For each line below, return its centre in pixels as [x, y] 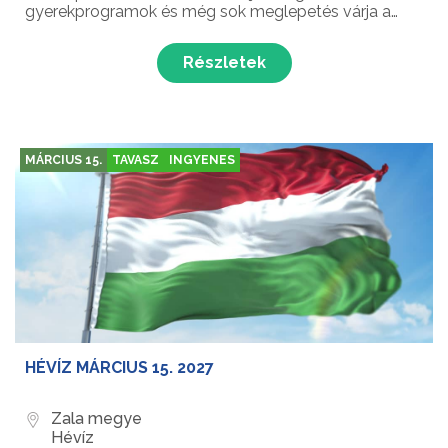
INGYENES [202, 160]
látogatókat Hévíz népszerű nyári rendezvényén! [204, 31]
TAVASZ [135, 160]
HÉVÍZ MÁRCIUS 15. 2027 [119, 368]
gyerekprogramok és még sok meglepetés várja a [208, 12]
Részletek [224, 63]
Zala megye [96, 419]
